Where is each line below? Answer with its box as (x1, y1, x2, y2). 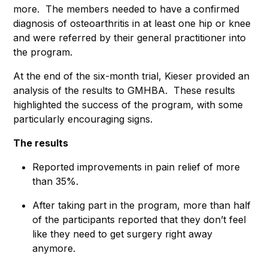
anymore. (32, 242, 75, 254)
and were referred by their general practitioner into (13, 31, 246, 44)
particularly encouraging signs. (13, 112, 156, 125)
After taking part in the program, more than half (32, 199, 251, 211)
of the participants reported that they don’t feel (32, 213, 246, 226)
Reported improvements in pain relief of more (32, 160, 240, 173)
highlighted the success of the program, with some (13, 98, 243, 111)
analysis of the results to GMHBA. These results (13, 84, 235, 96)
